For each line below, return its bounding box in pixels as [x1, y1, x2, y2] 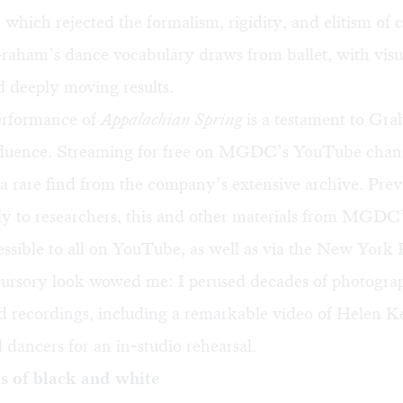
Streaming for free [57, 139, 191, 163]
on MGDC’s [191, 139, 293, 163]
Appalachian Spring [101, 107, 246, 130]
